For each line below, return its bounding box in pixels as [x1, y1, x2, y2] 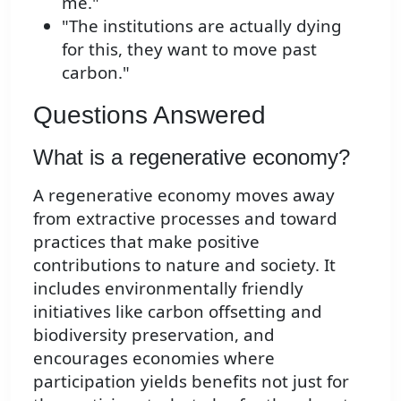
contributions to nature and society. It [33, 252, 336, 276]
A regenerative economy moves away [33, 183, 335, 206]
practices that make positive [33, 229, 260, 252]
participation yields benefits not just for [33, 369, 349, 392]
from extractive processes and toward [33, 206, 337, 229]
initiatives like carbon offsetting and [33, 299, 322, 322]
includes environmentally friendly [33, 276, 303, 299]
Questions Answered [33, 101, 266, 130]
